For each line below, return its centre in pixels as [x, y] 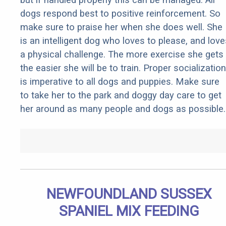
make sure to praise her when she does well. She [121, 27]
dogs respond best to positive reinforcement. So [120, 14]
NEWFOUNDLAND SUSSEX [129, 194]
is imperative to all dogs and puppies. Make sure [120, 82]
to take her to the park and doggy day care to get [121, 95]
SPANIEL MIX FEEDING [129, 211]
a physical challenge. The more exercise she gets [122, 54]
